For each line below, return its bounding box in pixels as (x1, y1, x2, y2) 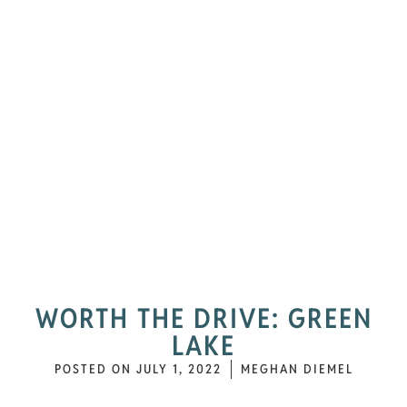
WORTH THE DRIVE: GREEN (35, 301, 372, 337)
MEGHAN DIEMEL (240, 361, 353, 378)
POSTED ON (54, 361, 132, 378)
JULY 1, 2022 (135, 361, 222, 378)
